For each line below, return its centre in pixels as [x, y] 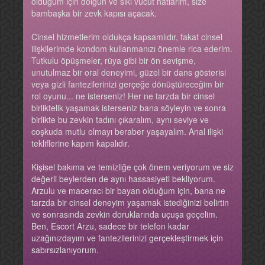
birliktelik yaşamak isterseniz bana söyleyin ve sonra [129, 107]
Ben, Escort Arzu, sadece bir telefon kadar [110, 226]
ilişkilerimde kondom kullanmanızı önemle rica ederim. [132, 48]
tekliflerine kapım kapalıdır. [80, 143]
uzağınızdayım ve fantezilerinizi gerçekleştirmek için [127, 237]
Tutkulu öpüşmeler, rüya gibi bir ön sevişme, [114, 60]
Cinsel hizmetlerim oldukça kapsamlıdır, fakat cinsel [127, 36]
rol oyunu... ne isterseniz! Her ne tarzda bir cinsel [123, 96]
